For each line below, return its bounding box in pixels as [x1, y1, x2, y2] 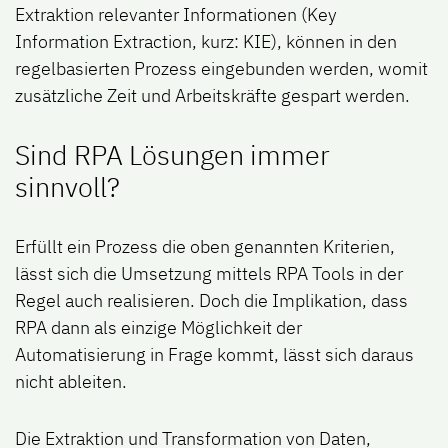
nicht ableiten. [15, 370, 127, 394]
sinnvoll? [15, 169, 120, 205]
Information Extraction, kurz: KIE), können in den [15, 30, 397, 54]
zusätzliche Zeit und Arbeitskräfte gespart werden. [15, 84, 410, 108]
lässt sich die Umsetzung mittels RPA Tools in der [15, 262, 403, 286]
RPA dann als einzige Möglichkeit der [15, 316, 302, 340]
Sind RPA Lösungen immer [15, 137, 330, 173]
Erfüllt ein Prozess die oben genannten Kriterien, [15, 235, 395, 259]
